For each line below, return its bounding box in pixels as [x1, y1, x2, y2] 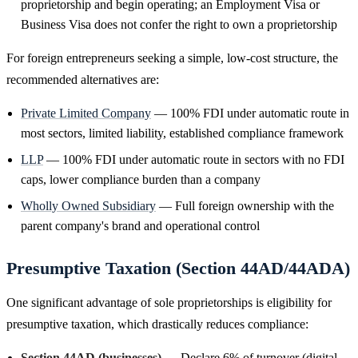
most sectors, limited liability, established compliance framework [21, 125, 344, 140]
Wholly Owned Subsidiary [21, 198, 156, 213]
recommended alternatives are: [6, 72, 159, 86]
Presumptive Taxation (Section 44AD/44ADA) [6, 257, 350, 278]
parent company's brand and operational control [21, 218, 260, 233]
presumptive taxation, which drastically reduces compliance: [6, 316, 308, 331]
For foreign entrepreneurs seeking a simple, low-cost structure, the [6, 50, 338, 65]
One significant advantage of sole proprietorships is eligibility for [6, 295, 332, 309]
